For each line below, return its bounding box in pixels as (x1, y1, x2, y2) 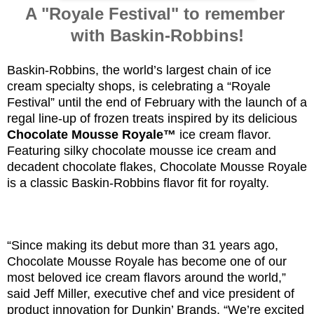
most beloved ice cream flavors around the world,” (7, 271, 286, 285)
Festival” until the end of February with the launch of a (7, 95, 307, 109)
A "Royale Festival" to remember (25, 4, 289, 23)
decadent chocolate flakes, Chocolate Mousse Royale (7, 160, 307, 174)
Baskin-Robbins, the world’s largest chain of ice (7, 63, 271, 77)
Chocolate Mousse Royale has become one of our (7, 254, 287, 268)
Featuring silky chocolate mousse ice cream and (7, 144, 276, 158)
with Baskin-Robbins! (70, 26, 244, 45)
